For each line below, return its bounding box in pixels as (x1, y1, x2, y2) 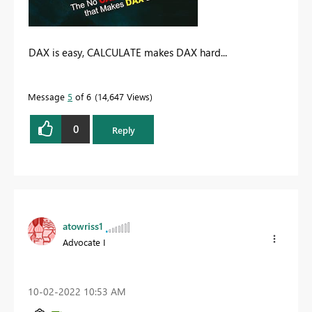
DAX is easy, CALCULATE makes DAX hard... (29, 45, 227, 59)
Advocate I (63, 236, 105, 249)
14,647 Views (97, 90, 150, 102)
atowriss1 (63, 219, 103, 233)
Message (28, 90, 68, 102)
